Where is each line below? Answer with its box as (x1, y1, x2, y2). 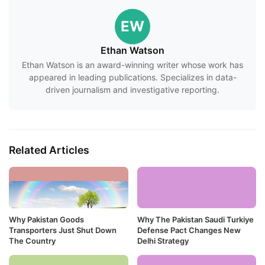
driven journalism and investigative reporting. (46, 84, 219, 95)
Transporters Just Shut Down (9, 225, 117, 235)
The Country (9, 236, 56, 246)
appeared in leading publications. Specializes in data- (28, 72, 237, 82)
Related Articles (9, 143, 89, 156)
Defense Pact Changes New (137, 225, 241, 235)
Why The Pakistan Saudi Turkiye (137, 215, 254, 225)
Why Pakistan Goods (9, 215, 84, 225)
